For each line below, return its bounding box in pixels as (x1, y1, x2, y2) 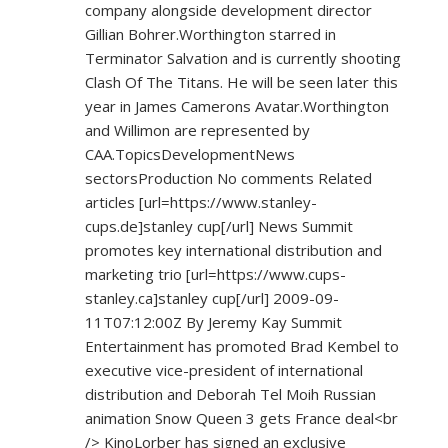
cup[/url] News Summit (193, 216, 353, 237)
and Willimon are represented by (85, 120, 310, 141)
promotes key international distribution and (85, 240, 382, 261)
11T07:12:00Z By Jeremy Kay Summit (85, 312, 342, 333)
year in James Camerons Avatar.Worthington (85, 96, 389, 117)
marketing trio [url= (85, 264, 217, 285)
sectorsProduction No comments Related (85, 168, 372, 189)
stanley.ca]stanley (85, 288, 208, 309)
